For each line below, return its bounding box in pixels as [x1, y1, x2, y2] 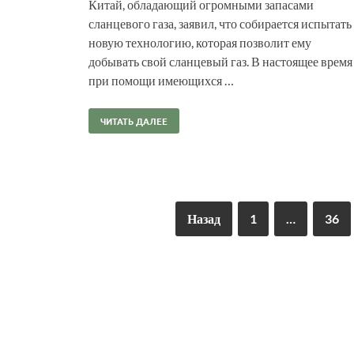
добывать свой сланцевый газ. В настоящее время [88, 53, 352, 69]
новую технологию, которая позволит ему [88, 34, 311, 50]
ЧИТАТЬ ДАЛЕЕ [100, 114, 168, 127]
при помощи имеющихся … [88, 72, 234, 88]
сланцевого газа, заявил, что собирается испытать [88, 15, 352, 31]
